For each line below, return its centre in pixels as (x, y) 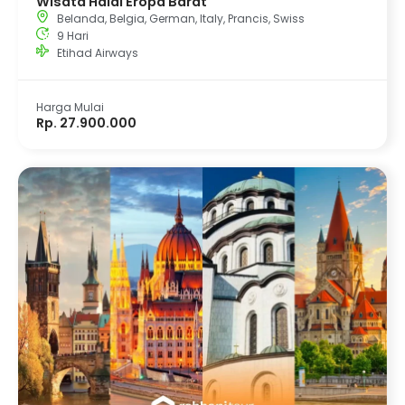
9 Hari (72, 35)
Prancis (248, 18)
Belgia (127, 18)
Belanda (80, 18)
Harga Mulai (70, 107)
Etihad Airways (97, 52)
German (172, 18)
